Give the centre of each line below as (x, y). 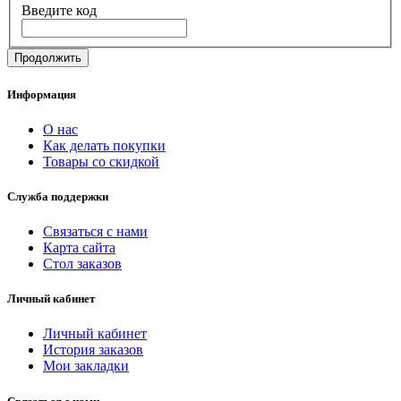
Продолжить (48, 58)
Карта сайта (79, 248)
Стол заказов (82, 264)
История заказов (93, 350)
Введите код (59, 11)
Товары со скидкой (101, 161)
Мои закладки (86, 366)
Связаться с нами (95, 232)
